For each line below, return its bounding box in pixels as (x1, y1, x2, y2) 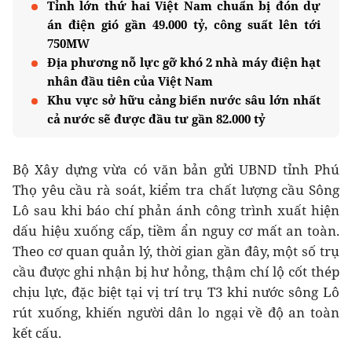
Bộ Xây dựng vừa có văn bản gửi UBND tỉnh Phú (13, 160, 339, 179)
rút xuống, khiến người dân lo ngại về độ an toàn (13, 303, 339, 322)
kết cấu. (13, 324, 61, 343)
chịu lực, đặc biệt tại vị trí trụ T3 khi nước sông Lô (13, 283, 339, 302)
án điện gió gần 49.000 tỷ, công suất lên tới (47, 16, 321, 33)
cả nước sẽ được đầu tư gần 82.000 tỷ (47, 111, 266, 127)
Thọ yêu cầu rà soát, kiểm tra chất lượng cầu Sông (13, 181, 339, 200)
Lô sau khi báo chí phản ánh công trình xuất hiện (13, 201, 339, 220)
